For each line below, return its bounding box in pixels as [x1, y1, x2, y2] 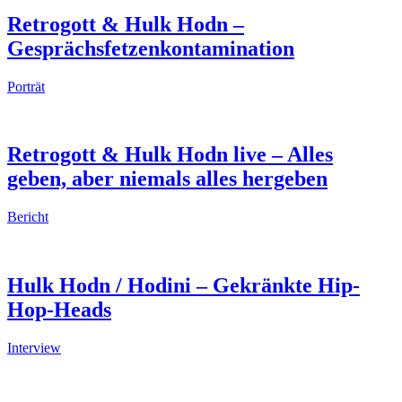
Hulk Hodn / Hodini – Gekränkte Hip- [7, 274, 360, 298]
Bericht [7, 209, 48, 225]
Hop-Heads [7, 298, 111, 322]
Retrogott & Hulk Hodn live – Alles [7, 143, 333, 167]
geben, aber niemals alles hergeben [7, 167, 328, 191]
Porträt [7, 78, 45, 94]
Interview [7, 340, 61, 356]
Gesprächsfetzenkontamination [7, 36, 294, 60]
